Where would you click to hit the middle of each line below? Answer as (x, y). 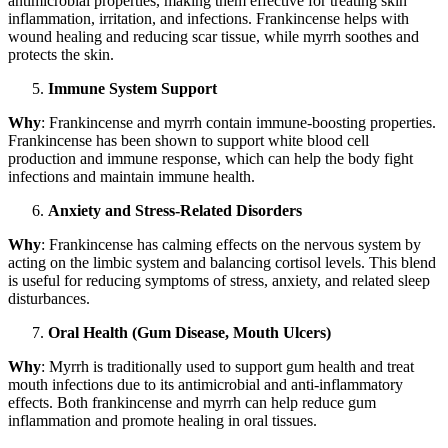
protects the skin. (61, 55)
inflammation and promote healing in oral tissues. (162, 421)
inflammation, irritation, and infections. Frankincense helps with (208, 19)
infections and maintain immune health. (131, 177)
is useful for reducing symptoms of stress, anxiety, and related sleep (219, 281)
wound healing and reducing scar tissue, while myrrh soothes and (213, 37)
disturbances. (49, 299)
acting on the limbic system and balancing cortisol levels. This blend (222, 263)
